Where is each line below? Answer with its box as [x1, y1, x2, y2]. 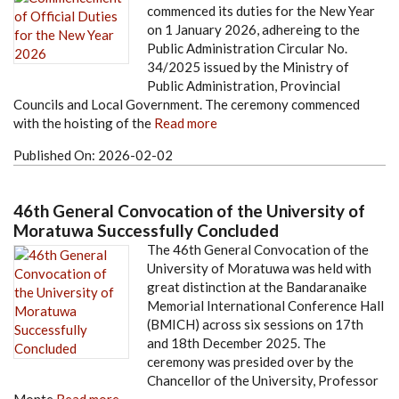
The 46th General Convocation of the [147, 241, 369, 258]
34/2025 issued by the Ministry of [147, 59, 349, 76]
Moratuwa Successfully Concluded [13, 220, 279, 241]
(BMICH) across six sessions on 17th [147, 316, 363, 333]
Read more [154, 115, 217, 132]
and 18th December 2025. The [147, 335, 326, 352]
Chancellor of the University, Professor [147, 372, 379, 389]
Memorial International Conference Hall [147, 297, 384, 314]
